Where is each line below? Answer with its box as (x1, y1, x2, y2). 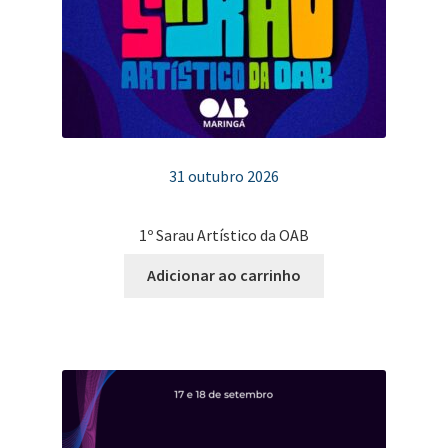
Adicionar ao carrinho (147, 265, 301, 286)
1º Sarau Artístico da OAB (139, 224, 309, 245)
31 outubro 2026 (169, 166, 279, 187)
